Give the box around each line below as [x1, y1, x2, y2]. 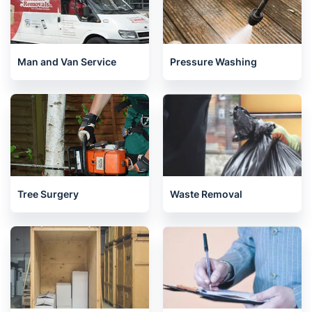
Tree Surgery [17, 188, 79, 200]
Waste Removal [170, 188, 242, 200]
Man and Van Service [17, 56, 116, 68]
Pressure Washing [170, 56, 257, 68]
